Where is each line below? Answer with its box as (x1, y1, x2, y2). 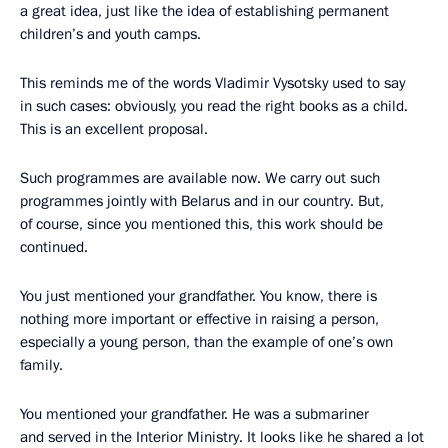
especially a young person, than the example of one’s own (20, 331, 393, 352)
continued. (20, 236, 88, 257)
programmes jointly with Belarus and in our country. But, (20, 190, 384, 211)
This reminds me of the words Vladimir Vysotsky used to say (20, 72, 405, 93)
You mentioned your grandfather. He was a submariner (20, 403, 369, 424)
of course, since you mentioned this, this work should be (20, 213, 383, 234)
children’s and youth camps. (20, 23, 201, 44)
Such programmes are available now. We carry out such (20, 167, 380, 188)
